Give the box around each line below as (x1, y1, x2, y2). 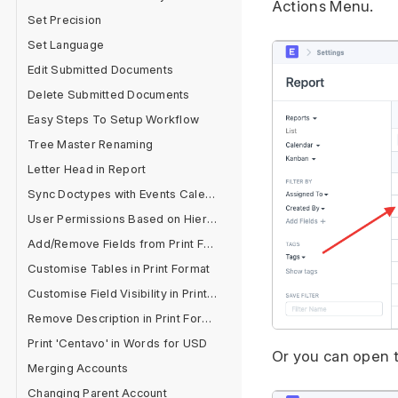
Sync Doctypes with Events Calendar (204, 187, 215, 201)
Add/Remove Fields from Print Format (203, 236, 213, 251)
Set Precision (28, 12, 102, 27)
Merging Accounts (28, 361, 129, 375)
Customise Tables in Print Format (28, 261, 211, 275)
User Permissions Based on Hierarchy (206, 211, 217, 226)
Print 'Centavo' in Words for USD (28, 336, 208, 350)
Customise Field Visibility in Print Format (207, 286, 218, 300)
